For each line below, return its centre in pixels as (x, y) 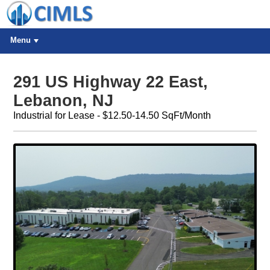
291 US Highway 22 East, (110, 82)
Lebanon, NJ (63, 101)
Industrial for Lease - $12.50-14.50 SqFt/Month (112, 116)
